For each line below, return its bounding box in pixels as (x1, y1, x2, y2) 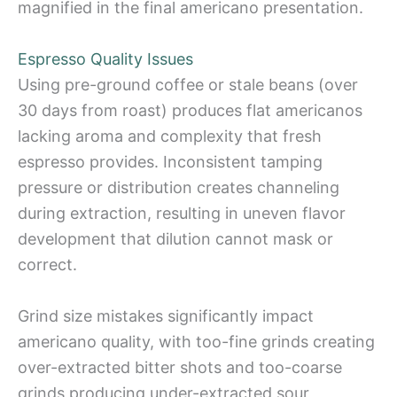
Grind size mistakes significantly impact (18, 306, 314, 325)
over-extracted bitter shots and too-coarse (18, 357, 342, 377)
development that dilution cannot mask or (18, 229, 333, 248)
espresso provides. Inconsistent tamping (18, 152, 323, 171)
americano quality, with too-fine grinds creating (18, 331, 375, 351)
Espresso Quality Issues (18, 49, 193, 68)
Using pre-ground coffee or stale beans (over (18, 74, 358, 94)
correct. (18, 254, 77, 274)
